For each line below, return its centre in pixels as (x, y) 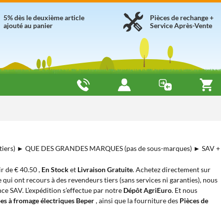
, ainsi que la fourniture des (138, 201)
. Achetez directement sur (172, 169)
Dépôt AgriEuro (147, 190)
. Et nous (184, 190)
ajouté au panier (28, 25)
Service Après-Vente (181, 25)
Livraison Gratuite (105, 169)
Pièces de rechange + (182, 18)
